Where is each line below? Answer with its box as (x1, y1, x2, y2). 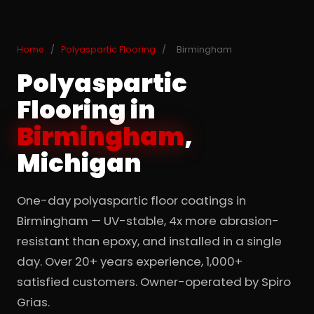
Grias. (17, 294, 50, 310)
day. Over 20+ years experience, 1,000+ (17, 253, 243, 270)
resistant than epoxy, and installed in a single (17, 233, 282, 250)
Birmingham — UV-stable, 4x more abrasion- (17, 212, 279, 229)
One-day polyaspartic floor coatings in (17, 192, 246, 209)
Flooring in (17, 93, 156, 127)
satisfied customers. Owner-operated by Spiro (17, 273, 291, 290)
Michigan (17, 146, 142, 180)
